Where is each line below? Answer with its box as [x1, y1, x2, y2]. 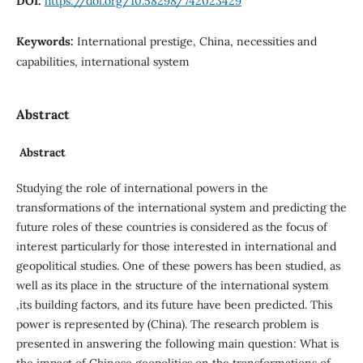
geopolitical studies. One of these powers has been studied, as [15, 258, 340, 274]
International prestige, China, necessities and [76, 33, 317, 49]
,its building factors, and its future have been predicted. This [15, 297, 332, 313]
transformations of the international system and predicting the [15, 200, 347, 216]
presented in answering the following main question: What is [15, 336, 339, 352]
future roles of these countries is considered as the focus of [15, 220, 327, 235]
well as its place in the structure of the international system [15, 278, 329, 293]
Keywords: [15, 33, 77, 49]
